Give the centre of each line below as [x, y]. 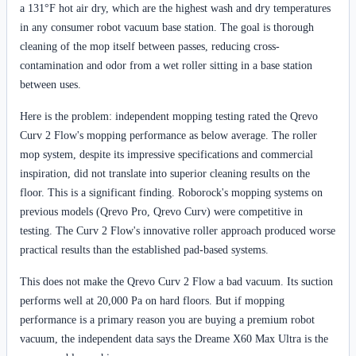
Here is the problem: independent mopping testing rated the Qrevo [169, 116]
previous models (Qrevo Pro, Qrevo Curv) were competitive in [161, 212]
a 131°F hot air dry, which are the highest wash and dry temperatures [175, 8]
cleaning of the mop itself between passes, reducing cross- [150, 46]
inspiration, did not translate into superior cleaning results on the [165, 174]
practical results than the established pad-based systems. [144, 250]
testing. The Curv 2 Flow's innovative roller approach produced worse [178, 231]
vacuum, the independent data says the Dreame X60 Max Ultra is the [174, 339]
